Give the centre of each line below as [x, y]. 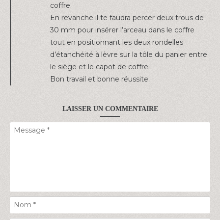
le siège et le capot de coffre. [100, 67]
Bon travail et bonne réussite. [100, 79]
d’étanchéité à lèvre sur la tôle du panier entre [129, 54]
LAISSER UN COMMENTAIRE [110, 109]
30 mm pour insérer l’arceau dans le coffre [122, 30]
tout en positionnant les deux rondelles [117, 42]
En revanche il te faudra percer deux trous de [127, 17]
